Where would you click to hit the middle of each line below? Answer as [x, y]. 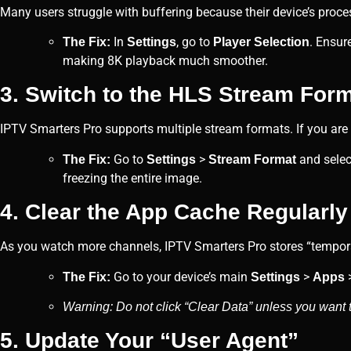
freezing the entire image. [132, 178]
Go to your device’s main [181, 277]
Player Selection [261, 42]
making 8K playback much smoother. [165, 60]
